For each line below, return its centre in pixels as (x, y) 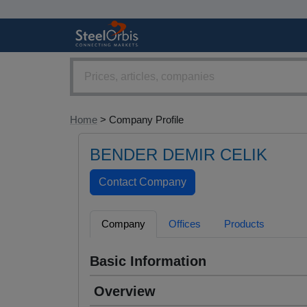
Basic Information (148, 261)
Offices (185, 224)
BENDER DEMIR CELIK (179, 155)
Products (244, 224)
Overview (125, 292)
